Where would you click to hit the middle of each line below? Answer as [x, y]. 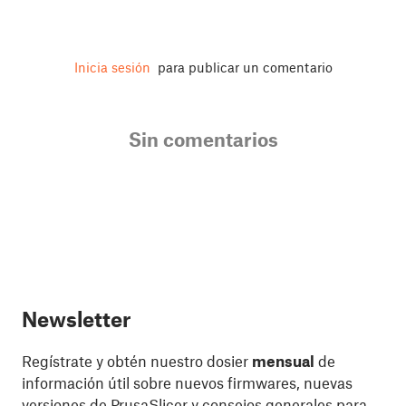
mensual [283, 361]
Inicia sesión [112, 68]
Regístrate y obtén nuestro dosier [137, 361]
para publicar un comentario [243, 68]
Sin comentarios [203, 140]
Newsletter [76, 319]
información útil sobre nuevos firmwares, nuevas [187, 383]
